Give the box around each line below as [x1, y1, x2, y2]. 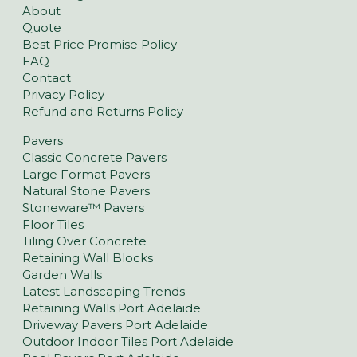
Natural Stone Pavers [22, 183, 150, 199]
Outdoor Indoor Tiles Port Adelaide [22, 334, 233, 350]
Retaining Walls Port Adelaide [22, 300, 201, 316]
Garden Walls [22, 267, 102, 283]
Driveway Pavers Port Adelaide [22, 317, 208, 333]
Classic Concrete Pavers [22, 150, 167, 166]
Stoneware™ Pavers [22, 200, 144, 216]
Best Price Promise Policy [22, 37, 177, 53]
